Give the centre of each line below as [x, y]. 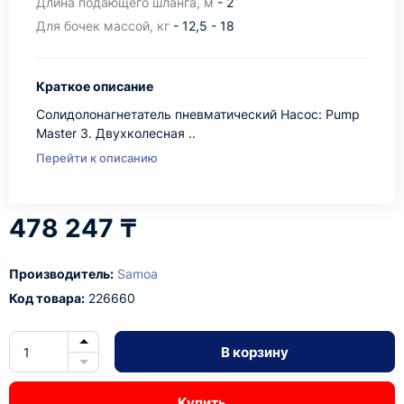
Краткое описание [95, 86]
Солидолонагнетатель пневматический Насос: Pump [198, 114]
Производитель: [61, 274]
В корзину [255, 352]
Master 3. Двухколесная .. [116, 133]
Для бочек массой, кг [103, 26]
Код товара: [47, 298]
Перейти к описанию [97, 158]
